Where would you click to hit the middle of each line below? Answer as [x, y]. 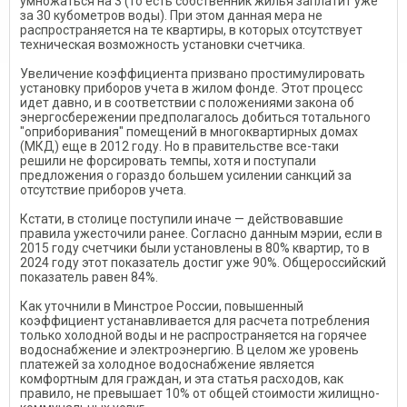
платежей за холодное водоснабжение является [167, 364]
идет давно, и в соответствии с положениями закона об [187, 103]
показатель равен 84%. [89, 277]
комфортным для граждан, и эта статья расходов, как [182, 379]
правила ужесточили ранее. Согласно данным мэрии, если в [201, 233]
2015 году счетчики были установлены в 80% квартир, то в [195, 248]
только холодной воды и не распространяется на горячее [194, 335]
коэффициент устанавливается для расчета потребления [195, 321]
